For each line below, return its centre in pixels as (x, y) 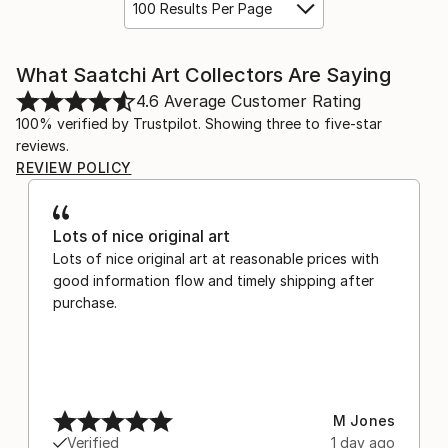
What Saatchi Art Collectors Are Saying (203, 75)
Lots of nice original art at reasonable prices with (216, 259)
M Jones (363, 421)
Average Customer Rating (260, 101)
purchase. (85, 303)
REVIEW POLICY (74, 168)
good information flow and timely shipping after (213, 281)
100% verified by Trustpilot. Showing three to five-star (199, 124)
